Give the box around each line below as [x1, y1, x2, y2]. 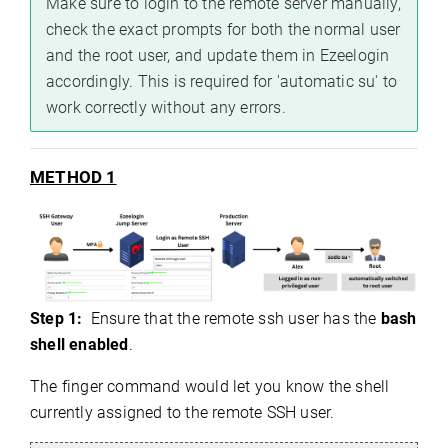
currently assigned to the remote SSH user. [30, 402, 335, 422]
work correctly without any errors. [46, 98, 286, 118]
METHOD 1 [30, 167, 117, 188]
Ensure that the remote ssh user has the [82, 308, 381, 328]
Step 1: [30, 308, 83, 328]
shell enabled [30, 334, 129, 354]
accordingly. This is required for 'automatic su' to [46, 72, 398, 92]
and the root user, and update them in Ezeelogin [46, 46, 390, 66]
